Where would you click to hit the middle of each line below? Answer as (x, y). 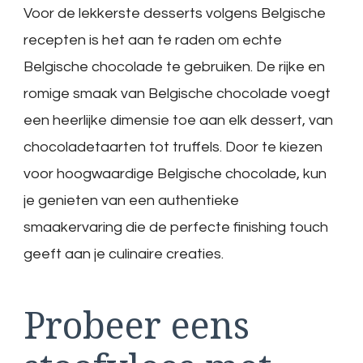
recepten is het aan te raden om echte (153, 41)
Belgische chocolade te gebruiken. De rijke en (174, 67)
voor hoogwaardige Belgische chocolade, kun (175, 174)
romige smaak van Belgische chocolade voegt (177, 94)
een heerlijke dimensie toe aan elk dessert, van (178, 121)
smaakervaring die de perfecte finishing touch (176, 228)
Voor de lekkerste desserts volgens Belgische (175, 14)
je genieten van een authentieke (131, 201)
